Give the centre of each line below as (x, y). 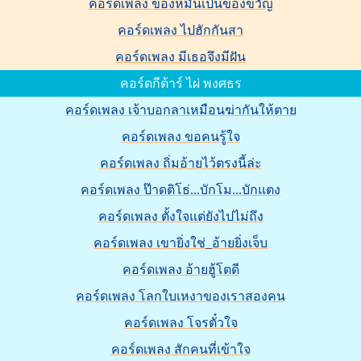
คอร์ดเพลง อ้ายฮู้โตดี (180, 270)
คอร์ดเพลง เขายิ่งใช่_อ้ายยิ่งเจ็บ (180, 243)
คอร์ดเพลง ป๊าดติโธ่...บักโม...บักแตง (180, 190)
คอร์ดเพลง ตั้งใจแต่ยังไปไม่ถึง (180, 216)
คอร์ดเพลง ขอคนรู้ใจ (180, 137)
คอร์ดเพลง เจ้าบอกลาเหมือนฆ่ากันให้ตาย (180, 110)
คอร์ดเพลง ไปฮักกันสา (180, 30)
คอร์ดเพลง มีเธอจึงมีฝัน (180, 57)
